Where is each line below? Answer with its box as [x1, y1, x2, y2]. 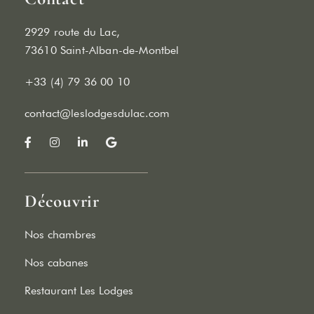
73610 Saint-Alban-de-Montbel [25, 43, 179, 57]
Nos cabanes [25, 256, 88, 270]
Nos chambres [25, 228, 96, 242]
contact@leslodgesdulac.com [25, 106, 170, 120]
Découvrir [25, 191, 100, 212]
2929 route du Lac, [25, 25, 120, 39]
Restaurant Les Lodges [25, 284, 133, 298]
